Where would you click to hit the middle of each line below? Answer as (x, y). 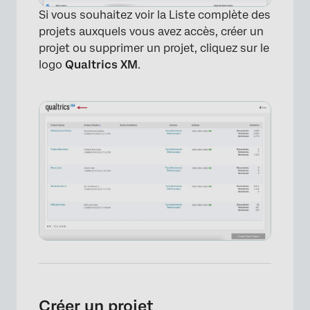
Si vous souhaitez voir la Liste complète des (155, 15)
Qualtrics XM (101, 64)
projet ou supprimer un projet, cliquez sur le (154, 48)
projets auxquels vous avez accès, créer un (151, 31)
